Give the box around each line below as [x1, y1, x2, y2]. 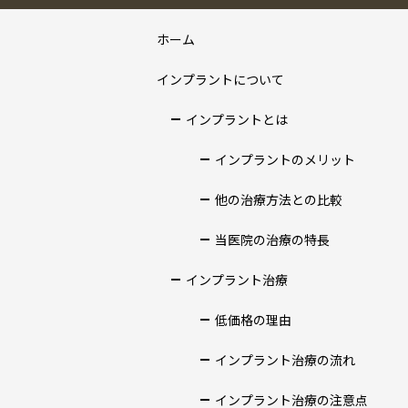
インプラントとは [186, 109, 288, 128]
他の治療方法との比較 [215, 189, 342, 209]
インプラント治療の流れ [215, 350, 355, 369]
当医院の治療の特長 [215, 229, 330, 249]
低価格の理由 [215, 310, 291, 329]
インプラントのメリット [215, 149, 355, 168]
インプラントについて [157, 69, 284, 88]
